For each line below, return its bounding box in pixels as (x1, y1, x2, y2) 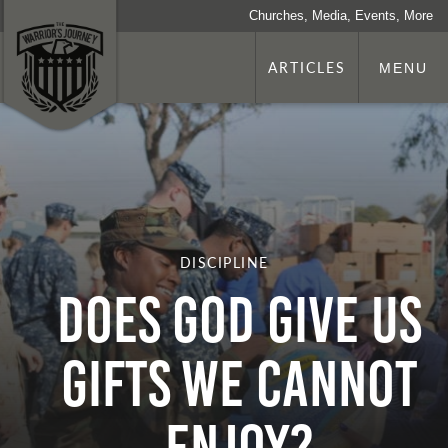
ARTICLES (268, 57, 346, 77)
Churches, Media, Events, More (249, 8, 433, 23)
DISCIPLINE (179, 252, 269, 272)
